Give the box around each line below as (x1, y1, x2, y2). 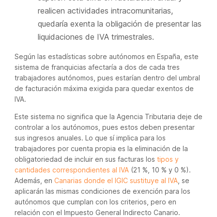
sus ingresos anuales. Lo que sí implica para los (15, 134, 166, 142)
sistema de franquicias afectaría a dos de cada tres (15, 63, 180, 71)
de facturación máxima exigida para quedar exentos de (15, 84, 194, 93)
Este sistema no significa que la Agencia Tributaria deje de (15, 112, 202, 121)
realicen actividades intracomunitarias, (38, 6, 173, 15)
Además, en (15, 176, 54, 185)
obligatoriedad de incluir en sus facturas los (15, 155, 157, 163)
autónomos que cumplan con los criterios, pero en (15, 198, 176, 206)
